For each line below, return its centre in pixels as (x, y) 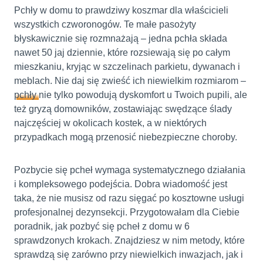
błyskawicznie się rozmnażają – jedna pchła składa (121, 38)
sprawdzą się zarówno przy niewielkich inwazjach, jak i (129, 254)
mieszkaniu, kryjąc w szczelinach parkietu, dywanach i (127, 66)
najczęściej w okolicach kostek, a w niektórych (110, 123)
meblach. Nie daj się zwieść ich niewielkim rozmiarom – (130, 80)
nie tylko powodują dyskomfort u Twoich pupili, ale (143, 95)
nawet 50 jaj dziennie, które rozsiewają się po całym (122, 52)
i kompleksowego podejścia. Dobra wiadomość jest (121, 184)
